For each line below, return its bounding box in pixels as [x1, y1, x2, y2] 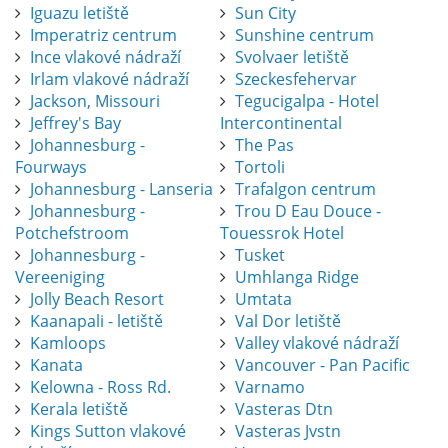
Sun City [234, 2, 296, 25]
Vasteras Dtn [234, 398, 333, 421]
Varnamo [234, 376, 305, 399]
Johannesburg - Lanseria [30, 178, 213, 201]
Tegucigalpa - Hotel [234, 90, 379, 113]
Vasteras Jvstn [234, 420, 341, 443]
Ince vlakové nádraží [30, 46, 181, 69]
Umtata [234, 288, 292, 311]
